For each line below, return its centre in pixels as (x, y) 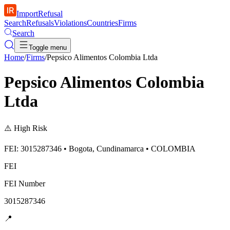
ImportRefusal (40, 14)
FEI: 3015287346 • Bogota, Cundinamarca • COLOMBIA (100, 148)
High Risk (31, 128)
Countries (102, 23)
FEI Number (25, 183)
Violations (70, 23)
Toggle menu (48, 47)
